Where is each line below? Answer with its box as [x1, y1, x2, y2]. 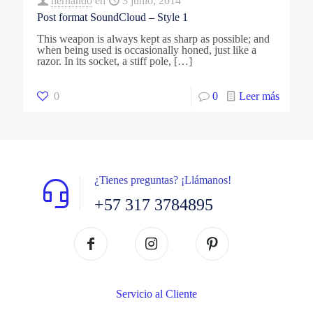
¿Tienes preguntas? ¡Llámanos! [94, 173, 231, 186]
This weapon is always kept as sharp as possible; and [37, 32, 270, 45]
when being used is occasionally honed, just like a [37, 43, 256, 56]
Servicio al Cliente [116, 287, 197, 300]
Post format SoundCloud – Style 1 [37, 10, 188, 23]
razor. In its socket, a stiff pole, [37, 54, 171, 67]
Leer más [239, 89, 279, 102]
